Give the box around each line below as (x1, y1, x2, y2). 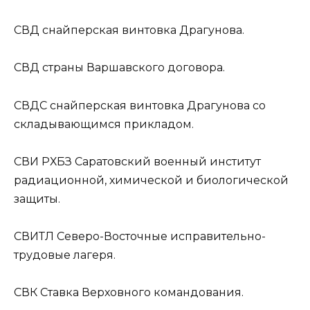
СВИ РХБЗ (14, 154, 72, 168)
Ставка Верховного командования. (37, 286, 244, 300)
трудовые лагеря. (14, 248, 116, 262)
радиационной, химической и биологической (14, 173, 289, 187)
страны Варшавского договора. (39, 61, 225, 75)
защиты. (14, 192, 60, 206)
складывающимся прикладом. (14, 117, 194, 131)
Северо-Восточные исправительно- (54, 229, 266, 243)
